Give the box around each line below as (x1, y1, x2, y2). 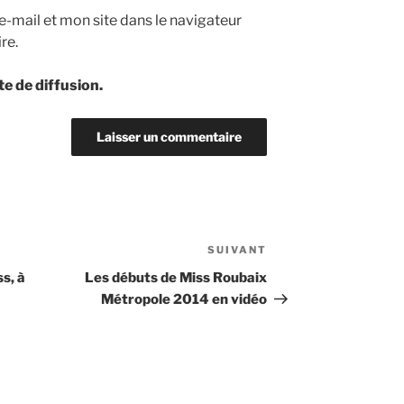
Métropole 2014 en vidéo (101, 291, 268, 308)
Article (266, 243, 315, 262)
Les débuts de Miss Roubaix (85, 270, 268, 287)
